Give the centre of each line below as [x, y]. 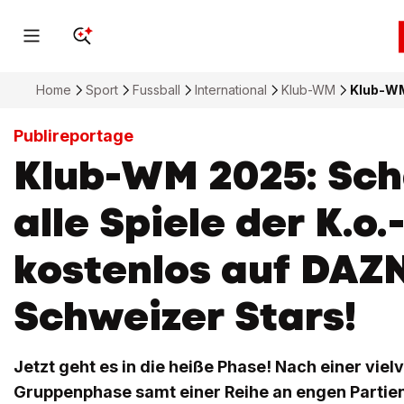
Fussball [156, 90]
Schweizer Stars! [185, 316]
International [231, 90]
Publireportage [73, 136]
